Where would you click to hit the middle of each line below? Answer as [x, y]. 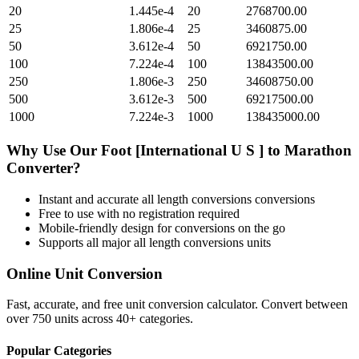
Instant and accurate [90, 199]
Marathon [318, 151]
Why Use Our [54, 151]
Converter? [44, 168]
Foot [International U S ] [182, 151]
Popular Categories [59, 350]
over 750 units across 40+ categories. [100, 319]
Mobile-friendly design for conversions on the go [162, 228]
